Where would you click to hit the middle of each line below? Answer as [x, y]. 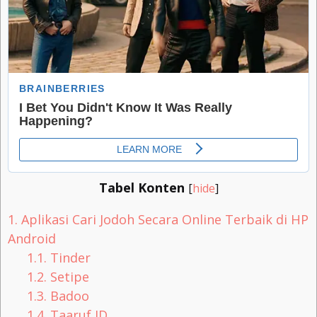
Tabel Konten [142, 188]
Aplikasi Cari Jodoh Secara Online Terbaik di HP [163, 220]
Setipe [68, 277]
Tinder [69, 258]
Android [32, 239]
